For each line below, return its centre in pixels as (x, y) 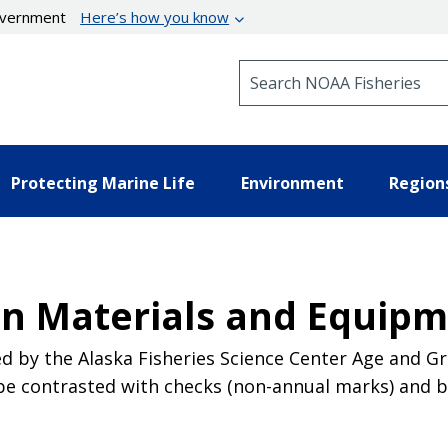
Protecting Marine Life (103, 182)
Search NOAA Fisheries (319, 68)
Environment (292, 182)
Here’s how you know (155, 17)
